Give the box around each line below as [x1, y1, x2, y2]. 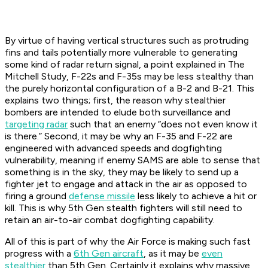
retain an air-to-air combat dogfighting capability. [5, 214, 217, 226]
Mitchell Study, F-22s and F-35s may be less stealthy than [5, 71, 254, 83]
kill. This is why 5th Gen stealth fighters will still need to [5, 202, 242, 214]
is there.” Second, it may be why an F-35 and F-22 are [5, 130, 233, 142]
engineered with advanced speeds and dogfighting [5, 142, 222, 154]
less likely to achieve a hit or [135, 190, 257, 202]
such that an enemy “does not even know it [68, 118, 258, 130]
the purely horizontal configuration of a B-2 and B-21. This [5, 83, 254, 95]
